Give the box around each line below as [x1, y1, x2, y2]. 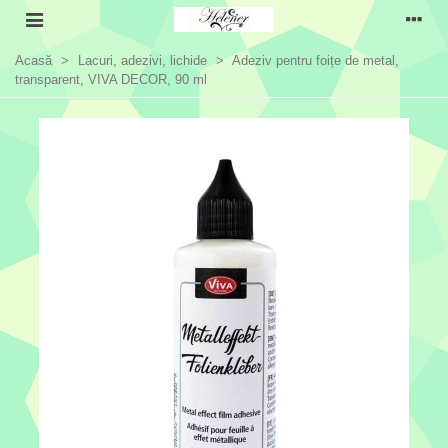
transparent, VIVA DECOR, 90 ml [15, 72, 207, 87]
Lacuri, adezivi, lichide [78, 53, 207, 68]
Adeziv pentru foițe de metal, [232, 53, 399, 68]
